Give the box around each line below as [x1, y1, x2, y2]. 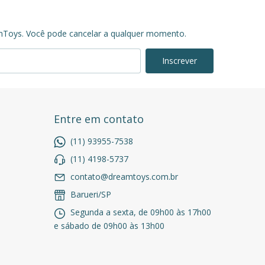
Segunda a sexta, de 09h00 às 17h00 [67, 206, 211, 218]
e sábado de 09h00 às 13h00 [53, 219, 164, 231]
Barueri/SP [67, 189, 111, 201]
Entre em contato [53, 111, 144, 126]
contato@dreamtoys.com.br [70, 171, 178, 183]
